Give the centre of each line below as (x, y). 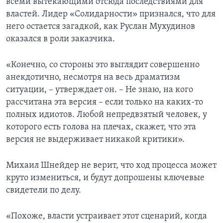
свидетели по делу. (44, 191)
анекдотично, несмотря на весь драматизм (93, 78)
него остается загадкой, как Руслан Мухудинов (101, 27)
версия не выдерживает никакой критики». (95, 140)
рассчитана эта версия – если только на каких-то (105, 103)
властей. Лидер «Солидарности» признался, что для (111, 14)
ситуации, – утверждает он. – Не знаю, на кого (100, 90)
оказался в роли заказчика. (60, 39)
